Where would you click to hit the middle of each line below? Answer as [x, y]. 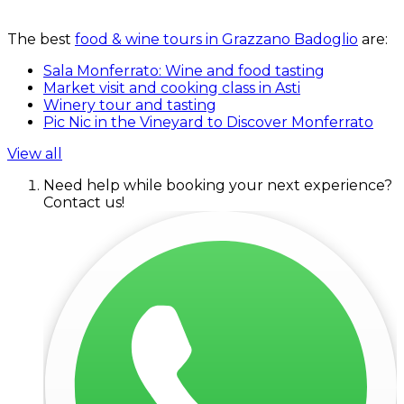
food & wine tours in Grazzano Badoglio [216, 39]
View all [35, 153]
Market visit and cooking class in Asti [172, 87]
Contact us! [84, 202]
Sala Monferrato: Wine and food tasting [184, 70]
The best [41, 39]
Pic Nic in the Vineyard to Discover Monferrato [208, 122]
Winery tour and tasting [130, 105]
